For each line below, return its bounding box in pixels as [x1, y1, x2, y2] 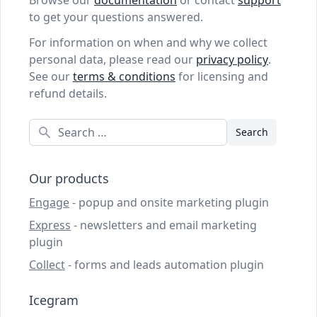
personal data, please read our [29, 52, 196, 68]
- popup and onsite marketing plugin [69, 195, 269, 211]
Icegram [29, 292, 79, 309]
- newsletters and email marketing [71, 217, 257, 234]
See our [29, 69, 73, 85]
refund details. [29, 86, 107, 102]
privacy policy [196, 52, 268, 68]
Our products [29, 170, 109, 188]
